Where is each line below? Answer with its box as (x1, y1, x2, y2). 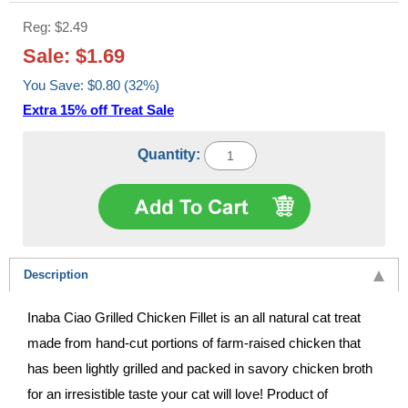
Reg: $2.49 (23, 18, 87, 35)
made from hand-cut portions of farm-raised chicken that (27, 334, 361, 351)
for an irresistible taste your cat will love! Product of (27, 385, 328, 402)
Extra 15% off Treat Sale (23, 101, 174, 117)
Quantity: (138, 146, 204, 162)
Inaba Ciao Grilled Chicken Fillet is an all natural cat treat (27, 309, 361, 325)
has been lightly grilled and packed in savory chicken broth (27, 360, 372, 376)
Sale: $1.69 (23, 44, 125, 67)
